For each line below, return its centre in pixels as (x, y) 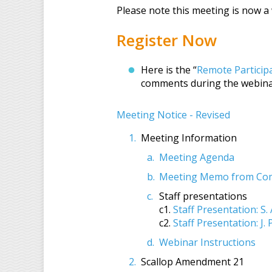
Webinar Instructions (207, 242)
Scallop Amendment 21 (192, 262)
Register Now (167, 40)
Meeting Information (189, 138)
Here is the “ (169, 70)
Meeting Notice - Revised (173, 115)
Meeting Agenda (197, 157)
